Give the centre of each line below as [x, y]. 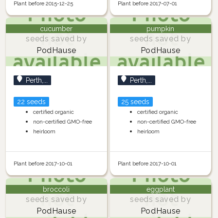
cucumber [56, 29]
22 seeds [31, 102]
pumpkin [161, 29]
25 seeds [135, 102]
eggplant [160, 189]
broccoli [56, 189]
